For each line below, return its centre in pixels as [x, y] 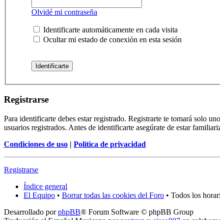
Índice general [45, 186]
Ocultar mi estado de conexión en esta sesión [111, 40]
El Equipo [39, 195]
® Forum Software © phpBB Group [137, 212]
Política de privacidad [110, 144]
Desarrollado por [31, 212]
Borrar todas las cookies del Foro [113, 195]
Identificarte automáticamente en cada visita [110, 30]
